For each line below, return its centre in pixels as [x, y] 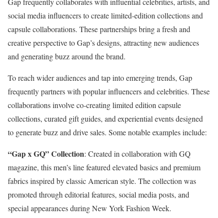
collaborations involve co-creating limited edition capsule [94, 105]
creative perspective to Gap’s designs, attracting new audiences [103, 43]
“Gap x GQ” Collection [46, 154]
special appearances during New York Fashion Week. [90, 208]
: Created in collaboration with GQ [137, 154]
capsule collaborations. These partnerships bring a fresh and [99, 29]
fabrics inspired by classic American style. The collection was [102, 181]
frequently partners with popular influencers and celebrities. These [109, 91]
